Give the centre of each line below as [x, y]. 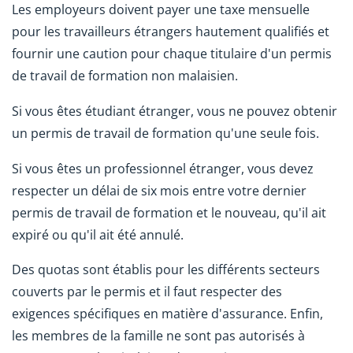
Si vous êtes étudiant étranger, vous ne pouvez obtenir [175, 111]
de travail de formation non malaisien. [125, 76]
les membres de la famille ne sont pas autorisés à [158, 336]
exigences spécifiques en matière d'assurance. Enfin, [167, 314]
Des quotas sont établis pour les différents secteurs [166, 270]
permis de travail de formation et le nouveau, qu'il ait [169, 212]
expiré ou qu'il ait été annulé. [98, 234]
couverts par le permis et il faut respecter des [147, 292]
